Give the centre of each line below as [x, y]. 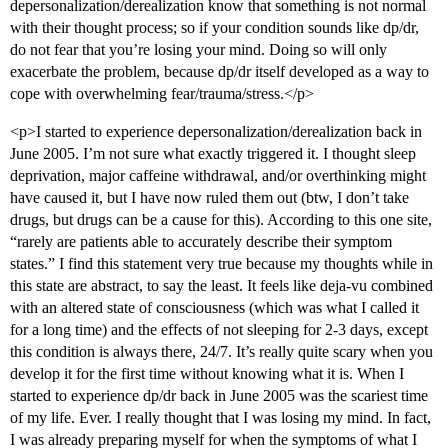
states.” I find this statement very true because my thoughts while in [221, 264]
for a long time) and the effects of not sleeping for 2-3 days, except [219, 330]
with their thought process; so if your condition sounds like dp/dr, [214, 28]
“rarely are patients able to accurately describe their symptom [201, 242]
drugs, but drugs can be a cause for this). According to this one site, [221, 220]
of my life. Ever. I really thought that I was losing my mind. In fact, [220, 418]
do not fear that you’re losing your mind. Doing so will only [198, 50]
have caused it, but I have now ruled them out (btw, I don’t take [209, 198]
